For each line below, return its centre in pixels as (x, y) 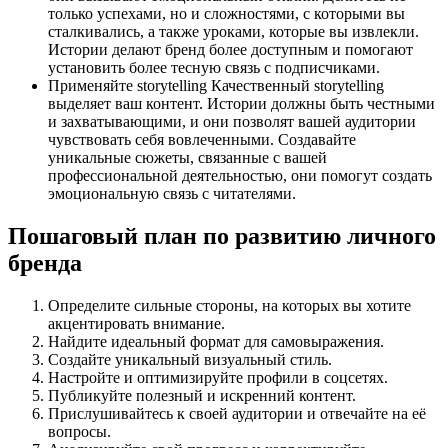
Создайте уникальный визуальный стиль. (190, 359)
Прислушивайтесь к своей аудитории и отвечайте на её (237, 413)
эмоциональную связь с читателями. (172, 193)
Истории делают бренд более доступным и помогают (230, 49)
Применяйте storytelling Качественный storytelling (216, 85)
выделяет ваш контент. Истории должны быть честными (241, 103)
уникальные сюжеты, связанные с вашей (187, 157)
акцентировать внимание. (136, 323)
